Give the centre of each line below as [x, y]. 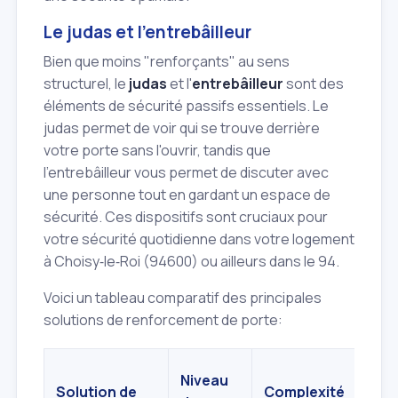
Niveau [204, 380]
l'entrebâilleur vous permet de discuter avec [186, 172]
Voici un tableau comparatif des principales [183, 297]
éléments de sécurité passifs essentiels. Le [186, 105]
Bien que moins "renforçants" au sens [167, 61]
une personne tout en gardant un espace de [187, 194]
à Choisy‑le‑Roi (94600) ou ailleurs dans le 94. [191, 261]
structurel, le [86, 83]
